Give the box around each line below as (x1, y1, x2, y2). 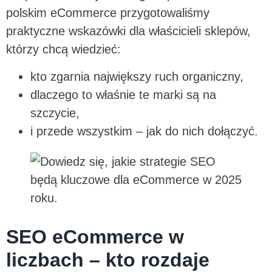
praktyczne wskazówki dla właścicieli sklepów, (6, 24, 251, 38)
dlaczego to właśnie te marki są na (30, 87, 216, 101)
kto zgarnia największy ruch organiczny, (30, 69, 247, 83)
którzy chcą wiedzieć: (6, 42, 124, 56)
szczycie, (30, 106, 83, 120)
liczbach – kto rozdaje (6, 248, 209, 271)
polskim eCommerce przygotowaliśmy (6, 6, 209, 20)
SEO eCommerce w (6, 225, 184, 248)
